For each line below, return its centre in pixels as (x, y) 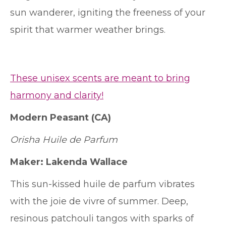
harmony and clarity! (57, 95)
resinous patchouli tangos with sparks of (102, 218)
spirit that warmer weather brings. (88, 30)
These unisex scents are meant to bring (100, 78)
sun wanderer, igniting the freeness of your (108, 13)
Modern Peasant (49, 118)
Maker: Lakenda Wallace (69, 162)
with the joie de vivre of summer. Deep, (99, 201)
